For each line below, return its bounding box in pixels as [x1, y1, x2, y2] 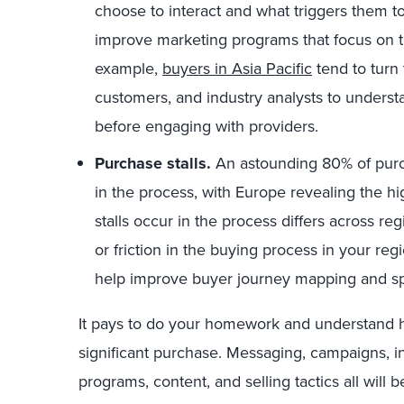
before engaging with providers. [95, 115, 318, 137]
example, [95, 57, 162, 79]
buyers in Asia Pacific [162, 57, 312, 79]
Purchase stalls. [95, 151, 211, 175]
